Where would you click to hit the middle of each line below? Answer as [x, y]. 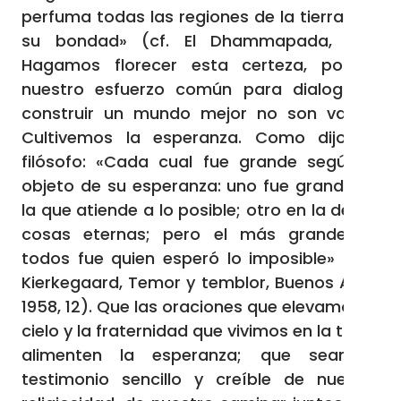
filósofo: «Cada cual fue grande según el [200, 162]
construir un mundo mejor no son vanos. [200, 113]
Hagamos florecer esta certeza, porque [200, 65]
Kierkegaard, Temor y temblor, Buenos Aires [200, 282]
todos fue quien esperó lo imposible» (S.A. [200, 258]
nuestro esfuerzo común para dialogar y [200, 89]
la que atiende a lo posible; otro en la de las [200, 210]
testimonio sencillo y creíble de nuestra [200, 379]
